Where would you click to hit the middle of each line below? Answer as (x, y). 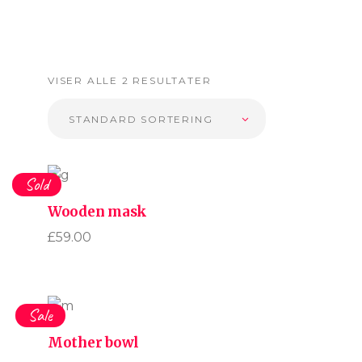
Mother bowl (94, 343)
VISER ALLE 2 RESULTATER (130, 80)
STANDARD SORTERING (141, 119)
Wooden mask (98, 212)
